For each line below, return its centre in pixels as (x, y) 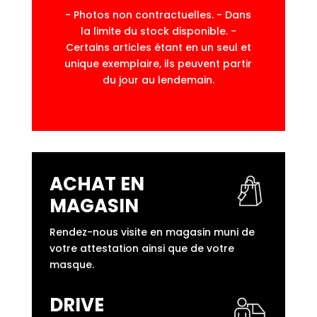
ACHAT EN (97, 184)
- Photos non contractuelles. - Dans (158, 15)
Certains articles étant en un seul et (158, 47)
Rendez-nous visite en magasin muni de (152, 232)
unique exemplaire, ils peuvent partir (158, 63)
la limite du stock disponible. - (158, 31)
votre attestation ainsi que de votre (142, 248)
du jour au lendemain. (158, 80)
